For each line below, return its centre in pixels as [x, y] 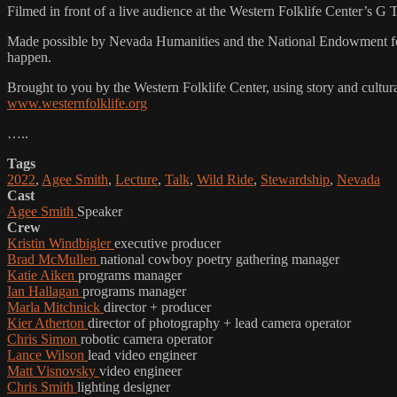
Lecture [136, 179]
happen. [29, 57]
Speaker [100, 211]
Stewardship [295, 179]
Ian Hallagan [45, 291]
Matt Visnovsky [53, 370]
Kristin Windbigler [61, 243]
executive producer [167, 243]
